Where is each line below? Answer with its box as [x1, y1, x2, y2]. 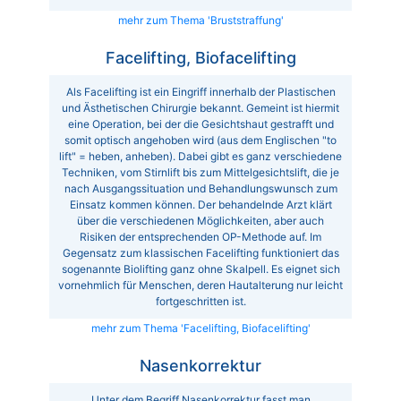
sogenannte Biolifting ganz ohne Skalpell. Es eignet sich [61, 261, 340, 276]
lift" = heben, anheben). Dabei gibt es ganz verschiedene [59, 149, 342, 163]
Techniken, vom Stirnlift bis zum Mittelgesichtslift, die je [62, 165, 339, 179]
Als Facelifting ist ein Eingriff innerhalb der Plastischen [65, 84, 336, 98]
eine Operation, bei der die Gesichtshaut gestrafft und [67, 116, 334, 131]
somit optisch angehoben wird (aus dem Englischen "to [64, 132, 337, 147]
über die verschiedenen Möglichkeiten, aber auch [77, 213, 324, 227]
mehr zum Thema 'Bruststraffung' [117, 13, 284, 27]
